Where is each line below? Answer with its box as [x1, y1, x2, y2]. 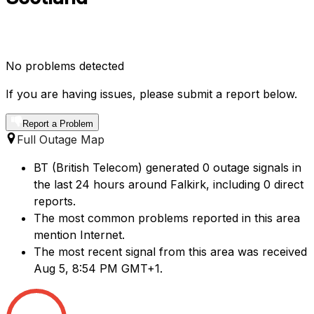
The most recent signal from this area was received [34, 245, 307, 259]
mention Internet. [34, 228, 125, 243]
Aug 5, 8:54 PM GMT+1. [34, 261, 163, 276]
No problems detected [6, 59, 124, 74]
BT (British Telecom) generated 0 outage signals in [34, 161, 301, 175]
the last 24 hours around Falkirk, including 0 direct [34, 177, 303, 192]
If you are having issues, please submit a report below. [6, 87, 297, 102]
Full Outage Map [17, 132, 104, 147]
